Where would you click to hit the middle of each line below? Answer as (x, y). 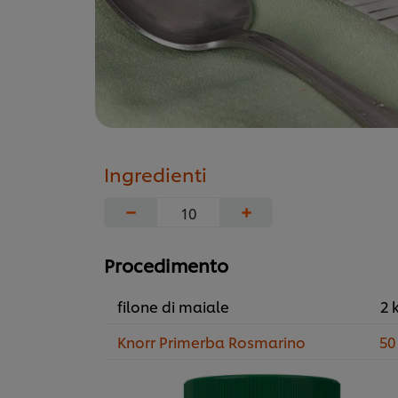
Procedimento (166, 265)
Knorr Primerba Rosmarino (211, 342)
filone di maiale (173, 306)
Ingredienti (155, 174)
